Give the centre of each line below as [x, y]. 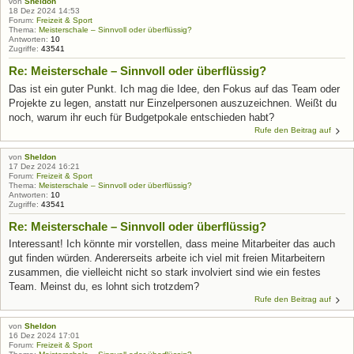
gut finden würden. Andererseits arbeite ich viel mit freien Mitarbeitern [167, 258]
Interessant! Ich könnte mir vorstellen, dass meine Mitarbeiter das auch [172, 244]
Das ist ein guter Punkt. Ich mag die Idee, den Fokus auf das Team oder [174, 88]
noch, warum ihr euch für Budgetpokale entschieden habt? [141, 117]
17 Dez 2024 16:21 [44, 166]
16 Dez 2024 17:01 [44, 335]
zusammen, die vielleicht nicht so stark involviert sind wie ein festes [165, 272]
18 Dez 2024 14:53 [44, 11]
